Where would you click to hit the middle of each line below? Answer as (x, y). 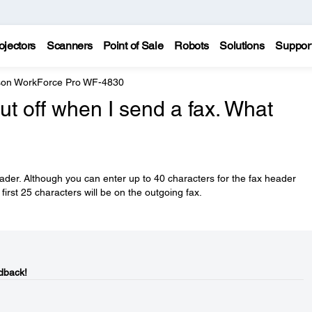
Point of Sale (133, 46)
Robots (192, 46)
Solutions (242, 46)
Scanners (69, 46)
